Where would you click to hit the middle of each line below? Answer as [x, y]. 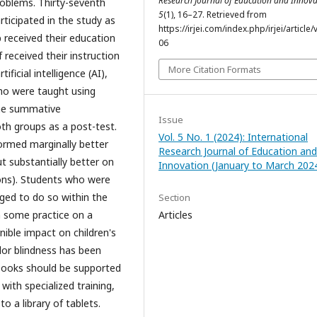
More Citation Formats [215, 70]
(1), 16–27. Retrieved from [215, 15]
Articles [175, 215]
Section [174, 198]
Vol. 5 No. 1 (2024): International [233, 137]
